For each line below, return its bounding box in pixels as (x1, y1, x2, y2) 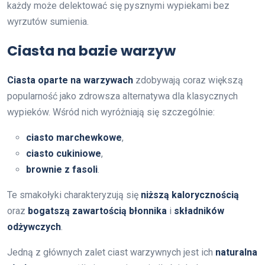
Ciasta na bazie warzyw (7, 40, 176, 60)
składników (174, 205, 224, 216)
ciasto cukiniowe (26, 147, 101, 159)
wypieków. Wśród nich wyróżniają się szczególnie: (7, 106, 215, 118)
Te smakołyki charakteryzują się (7, 189, 141, 201)
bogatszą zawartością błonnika (28, 205, 167, 216)
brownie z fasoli (26, 163, 98, 175)
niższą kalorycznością (141, 189, 239, 201)
